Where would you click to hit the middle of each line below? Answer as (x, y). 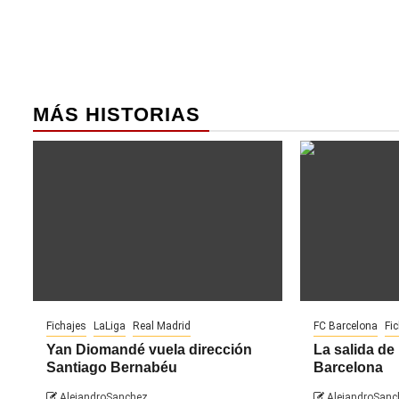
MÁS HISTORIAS (117, 115)
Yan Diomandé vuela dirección (149, 350)
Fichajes (66, 326)
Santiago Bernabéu (112, 368)
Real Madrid (162, 326)
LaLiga (110, 326)
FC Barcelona (345, 326)
